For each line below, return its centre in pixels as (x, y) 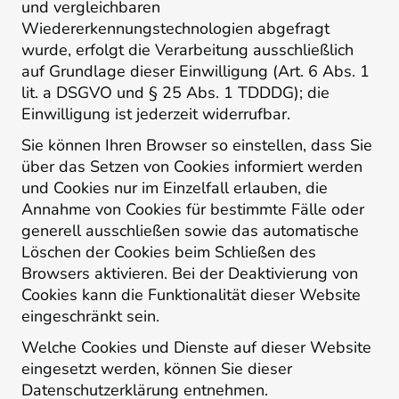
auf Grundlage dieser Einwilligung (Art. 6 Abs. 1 (195, 72)
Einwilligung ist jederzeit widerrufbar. (156, 114)
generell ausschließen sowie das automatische (190, 231)
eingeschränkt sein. (90, 316)
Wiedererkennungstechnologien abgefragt (175, 29)
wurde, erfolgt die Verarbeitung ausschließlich (187, 50)
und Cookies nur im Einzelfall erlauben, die (175, 188)
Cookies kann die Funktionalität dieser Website (191, 295)
